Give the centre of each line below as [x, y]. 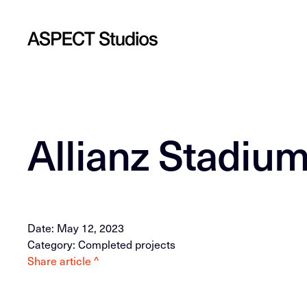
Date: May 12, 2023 [76, 228]
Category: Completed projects [102, 244]
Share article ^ [63, 260]
